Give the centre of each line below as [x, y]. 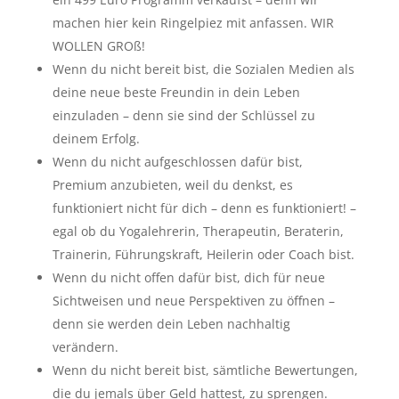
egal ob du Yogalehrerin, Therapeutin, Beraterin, [198, 231]
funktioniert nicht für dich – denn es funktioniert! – [204, 208]
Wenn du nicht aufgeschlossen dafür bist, [177, 161]
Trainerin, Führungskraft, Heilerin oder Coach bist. [203, 254]
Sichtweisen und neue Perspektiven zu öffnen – [193, 300]
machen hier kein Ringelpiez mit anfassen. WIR [193, 22]
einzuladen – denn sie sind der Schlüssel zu [183, 115]
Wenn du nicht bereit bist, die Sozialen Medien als [203, 69]
